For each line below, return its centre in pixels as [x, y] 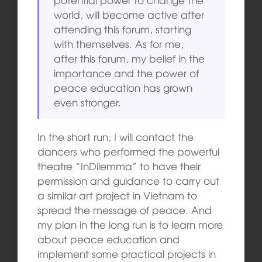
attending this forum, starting [123, 29]
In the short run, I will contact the [115, 136]
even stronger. [88, 102]
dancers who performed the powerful [128, 151]
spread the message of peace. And [124, 209]
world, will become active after [129, 14]
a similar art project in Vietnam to [117, 195]
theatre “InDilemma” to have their [119, 166]
